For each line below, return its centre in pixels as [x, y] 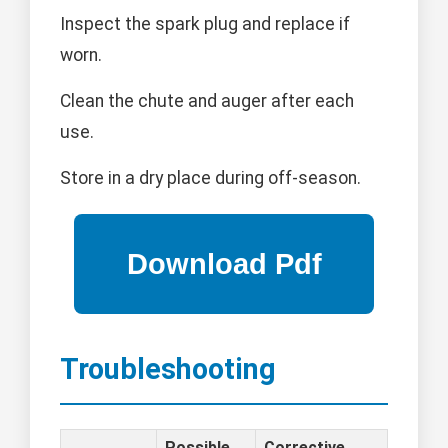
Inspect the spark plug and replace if [205, 24]
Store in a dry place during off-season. [210, 178]
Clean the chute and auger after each [207, 101]
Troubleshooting [168, 369]
